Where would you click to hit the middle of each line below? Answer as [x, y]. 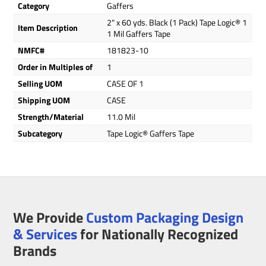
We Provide [50, 217]
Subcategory [40, 133]
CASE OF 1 [126, 83]
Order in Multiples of [56, 67]
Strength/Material [51, 117]
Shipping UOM [44, 100]
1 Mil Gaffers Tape [139, 34]
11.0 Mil [121, 117]
